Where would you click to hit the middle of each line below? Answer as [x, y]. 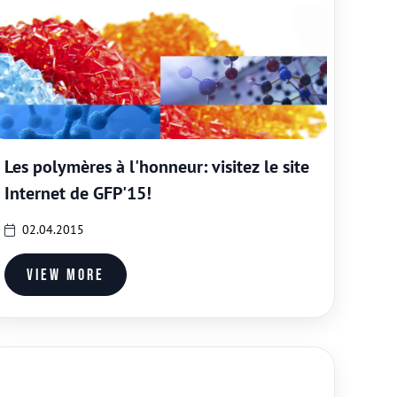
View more [66, 275]
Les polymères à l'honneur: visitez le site [157, 167]
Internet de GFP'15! [78, 193]
